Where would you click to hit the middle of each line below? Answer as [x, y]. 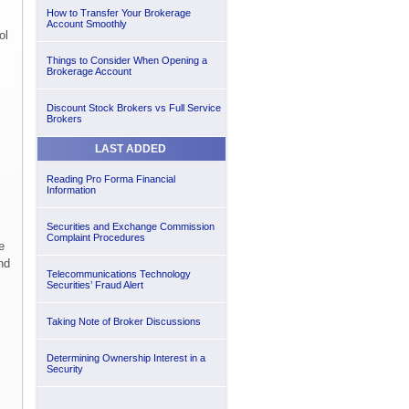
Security [64, 369]
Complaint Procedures [95, 237]
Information [71, 190]
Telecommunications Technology [118, 274]
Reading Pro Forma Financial [110, 179]
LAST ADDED [130, 149]
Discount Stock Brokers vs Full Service [133, 108]
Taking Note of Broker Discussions [123, 321]
